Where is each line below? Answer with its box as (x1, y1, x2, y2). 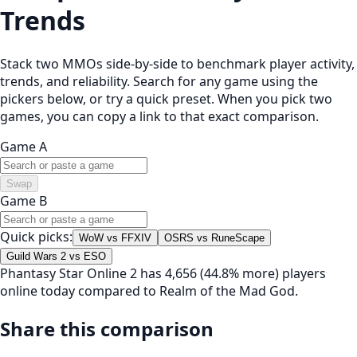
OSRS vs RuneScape (164, 231, 265, 244)
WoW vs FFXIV (79, 231, 151, 244)
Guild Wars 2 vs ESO (6, 249, 106, 262)
